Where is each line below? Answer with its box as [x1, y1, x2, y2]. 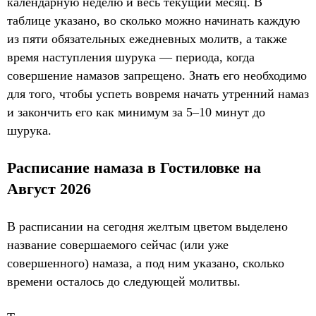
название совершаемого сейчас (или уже [7, 237, 229, 252]
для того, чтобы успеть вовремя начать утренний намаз [7, 86, 309, 101]
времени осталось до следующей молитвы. [7, 274, 241, 288]
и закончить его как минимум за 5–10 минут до [7, 104, 265, 119]
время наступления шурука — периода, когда [7, 49, 255, 64]
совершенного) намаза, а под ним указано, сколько [7, 255, 284, 270]
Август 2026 [7, 179, 91, 197]
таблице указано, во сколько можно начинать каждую [7, 13, 300, 28]
